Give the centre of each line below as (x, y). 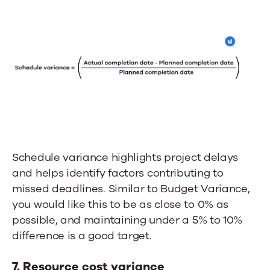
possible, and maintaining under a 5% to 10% (127, 220)
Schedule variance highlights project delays (125, 158)
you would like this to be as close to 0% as (121, 205)
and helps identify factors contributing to (118, 173)
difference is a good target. (82, 236)
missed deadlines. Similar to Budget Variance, (131, 189)
